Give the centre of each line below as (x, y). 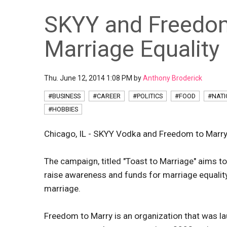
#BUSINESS (64, 96)
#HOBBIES (63, 109)
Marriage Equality (132, 49)
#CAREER (107, 96)
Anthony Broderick (173, 78)
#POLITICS (148, 96)
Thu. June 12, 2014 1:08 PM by (93, 78)
